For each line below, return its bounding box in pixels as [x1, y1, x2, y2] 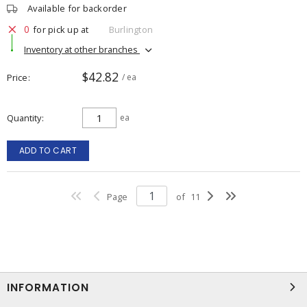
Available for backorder [27, 2, 127, 14]
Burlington [108, 23, 153, 36]
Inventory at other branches [24, 42, 140, 56]
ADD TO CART [19, 145, 77, 156]
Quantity [7, 112, 41, 124]
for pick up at [33, 23, 89, 36]
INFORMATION [7, 280, 89, 295]
